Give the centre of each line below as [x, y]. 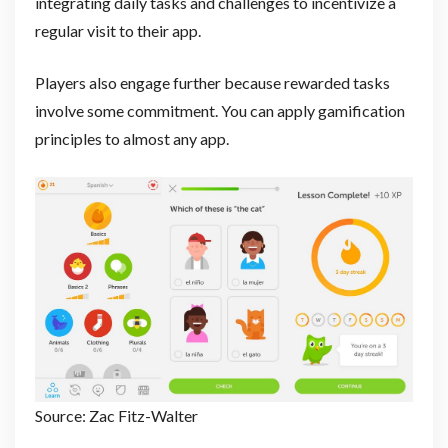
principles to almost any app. [131, 139]
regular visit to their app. [117, 31]
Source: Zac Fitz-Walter [116, 416]
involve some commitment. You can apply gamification [219, 111]
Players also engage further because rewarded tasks [212, 83]
